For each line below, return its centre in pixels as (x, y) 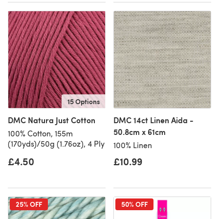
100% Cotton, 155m (40, 133)
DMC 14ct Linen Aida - (153, 120)
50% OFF (134, 204)
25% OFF (29, 204)
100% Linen (133, 145)
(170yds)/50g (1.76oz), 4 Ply (56, 143)
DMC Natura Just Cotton (52, 120)
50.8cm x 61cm (140, 132)
